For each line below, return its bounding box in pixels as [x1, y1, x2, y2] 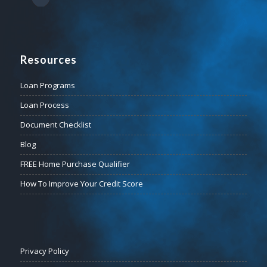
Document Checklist [20, 119, 91, 130]
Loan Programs [20, 79, 75, 91]
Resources [20, 52, 77, 66]
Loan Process [20, 99, 69, 110]
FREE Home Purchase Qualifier [20, 158, 130, 169]
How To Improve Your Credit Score [20, 178, 143, 189]
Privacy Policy [20, 245, 69, 256]
